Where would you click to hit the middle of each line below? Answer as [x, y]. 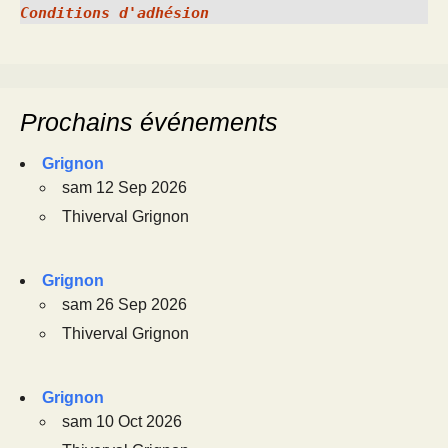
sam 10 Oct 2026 [122, 421]
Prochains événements [149, 121]
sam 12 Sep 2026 [124, 187]
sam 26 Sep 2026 [124, 304]
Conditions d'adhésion [114, 12]
